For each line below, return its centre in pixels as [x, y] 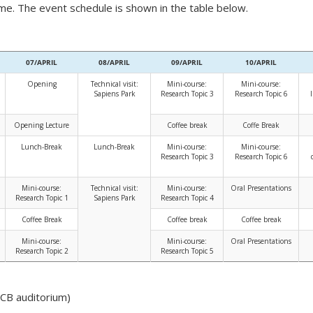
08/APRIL [114, 63]
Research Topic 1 [42, 198]
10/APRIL [261, 63]
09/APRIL [187, 63]
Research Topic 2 [42, 251]
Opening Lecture [42, 125]
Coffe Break [261, 125]
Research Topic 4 [187, 198]
